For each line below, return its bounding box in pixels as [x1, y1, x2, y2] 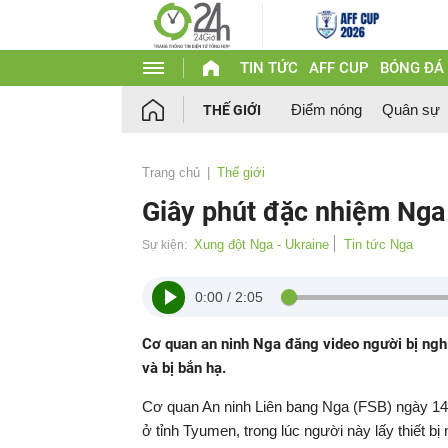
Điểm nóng [291, 101, 362, 118]
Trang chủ [142, 165, 200, 180]
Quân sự [382, 101, 440, 118]
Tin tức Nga [344, 237, 413, 252]
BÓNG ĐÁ [379, 59, 444, 77]
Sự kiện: [142, 238, 187, 252]
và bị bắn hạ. [142, 359, 226, 377]
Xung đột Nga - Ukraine [194, 237, 329, 252]
